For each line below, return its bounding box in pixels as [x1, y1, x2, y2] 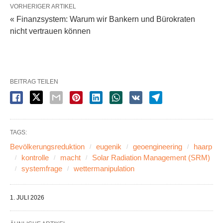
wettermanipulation [74, 164, 134, 173]
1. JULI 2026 [10, 194, 44, 202]
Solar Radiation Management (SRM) [92, 153, 210, 162]
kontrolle [21, 153, 49, 162]
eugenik [96, 142, 121, 151]
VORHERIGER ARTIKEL [10, 3, 76, 10]
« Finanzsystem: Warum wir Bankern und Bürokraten [10, 15, 195, 24]
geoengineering [133, 142, 182, 151]
